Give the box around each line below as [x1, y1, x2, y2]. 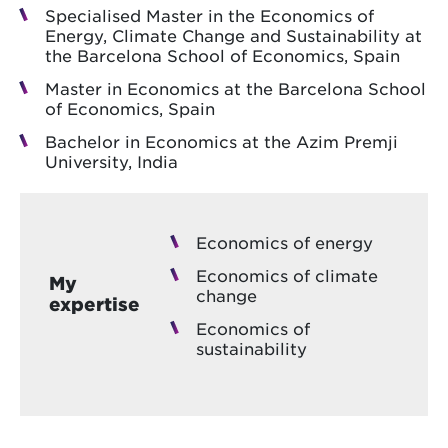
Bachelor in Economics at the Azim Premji [45, 131, 398, 152]
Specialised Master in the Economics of [45, 5, 374, 26]
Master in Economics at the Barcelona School [45, 78, 426, 99]
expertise [49, 292, 141, 315]
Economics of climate [195, 264, 378, 285]
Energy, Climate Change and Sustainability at [45, 25, 422, 46]
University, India [45, 151, 178, 172]
